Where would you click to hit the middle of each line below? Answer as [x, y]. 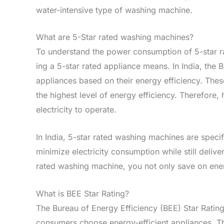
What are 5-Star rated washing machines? [115, 37]
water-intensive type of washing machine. [114, 10]
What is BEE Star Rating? [82, 193]
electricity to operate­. [76, 110]
